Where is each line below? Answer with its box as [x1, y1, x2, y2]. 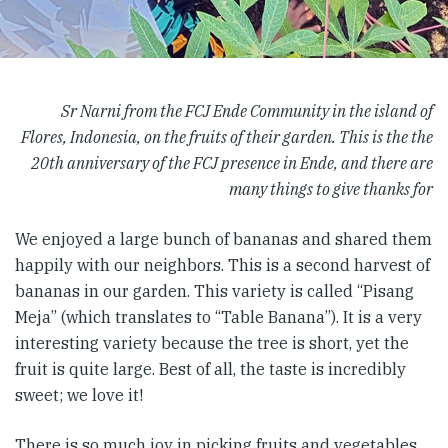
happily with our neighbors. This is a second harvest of [15, 255, 430, 275]
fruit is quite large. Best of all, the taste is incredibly [15, 359, 406, 379]
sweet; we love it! [15, 385, 143, 405]
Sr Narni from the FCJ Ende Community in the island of [61, 101, 433, 121]
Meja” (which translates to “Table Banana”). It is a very [15, 307, 422, 327]
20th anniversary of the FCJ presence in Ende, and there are [31, 153, 433, 173]
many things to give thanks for [229, 179, 433, 199]
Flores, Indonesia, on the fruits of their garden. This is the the [21, 127, 433, 147]
